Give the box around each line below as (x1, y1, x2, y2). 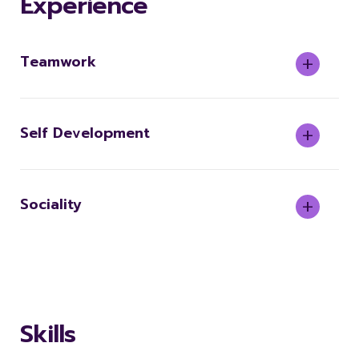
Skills (20, 316, 75, 353)
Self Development (20, 122, 150, 144)
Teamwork (20, 50, 96, 73)
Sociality (20, 193, 82, 216)
